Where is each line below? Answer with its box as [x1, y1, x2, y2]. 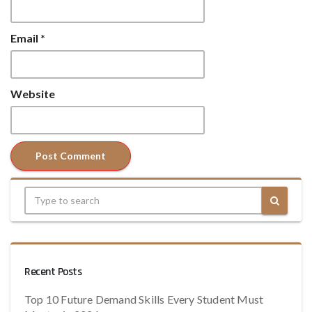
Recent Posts [24, 264, 82, 279]
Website [10, 86, 55, 100]
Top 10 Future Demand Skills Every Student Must [24, 292, 264, 306]
